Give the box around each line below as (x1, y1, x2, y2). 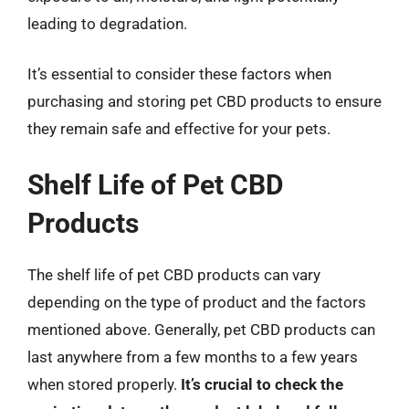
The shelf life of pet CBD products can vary (27, 265, 320, 284)
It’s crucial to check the (181, 374, 343, 393)
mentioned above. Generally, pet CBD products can (27, 320, 375, 339)
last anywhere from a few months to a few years (27, 347, 358, 366)
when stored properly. (27, 374, 181, 393)
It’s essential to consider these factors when (27, 65, 331, 83)
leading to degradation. (27, 14, 187, 33)
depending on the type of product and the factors (27, 292, 366, 311)
